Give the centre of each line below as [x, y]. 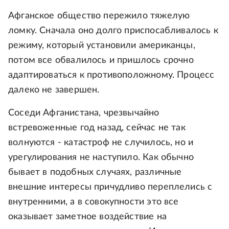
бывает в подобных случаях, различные [95, 173]
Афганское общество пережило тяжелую [99, 16]
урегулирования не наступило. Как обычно [101, 158]
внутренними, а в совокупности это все [94, 202]
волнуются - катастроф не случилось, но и [101, 143]
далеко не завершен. [54, 90]
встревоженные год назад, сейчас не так [97, 128]
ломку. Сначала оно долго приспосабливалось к [113, 31]
